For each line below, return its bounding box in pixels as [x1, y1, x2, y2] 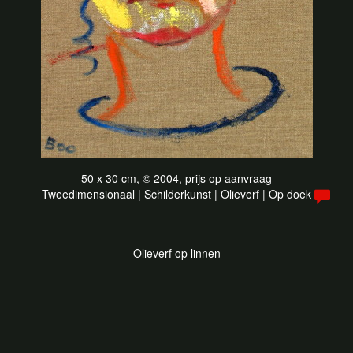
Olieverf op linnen [132, 245, 221, 261]
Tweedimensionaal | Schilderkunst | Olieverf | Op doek [42, 186, 311, 202]
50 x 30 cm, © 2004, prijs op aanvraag [81, 170, 272, 186]
